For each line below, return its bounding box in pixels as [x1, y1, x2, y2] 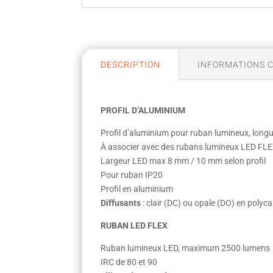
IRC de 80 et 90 [101, 257, 158, 268]
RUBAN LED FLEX [101, 221, 168, 231]
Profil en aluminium [101, 184, 174, 194]
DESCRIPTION [101, 60, 161, 70]
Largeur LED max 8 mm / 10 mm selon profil [101, 156, 266, 166]
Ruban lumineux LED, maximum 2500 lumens [101, 243, 271, 253]
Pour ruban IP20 [101, 170, 163, 180]
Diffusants [101, 198, 141, 208]
